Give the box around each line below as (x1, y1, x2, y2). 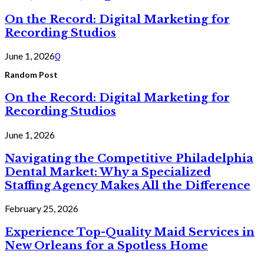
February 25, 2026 (5, 203, 78, 214)
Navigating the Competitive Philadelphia (5, 151, 253, 165)
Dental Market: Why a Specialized (5, 164, 211, 179)
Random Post (5, 70, 58, 80)
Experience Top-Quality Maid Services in (5, 225, 255, 239)
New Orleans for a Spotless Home (5, 238, 208, 252)
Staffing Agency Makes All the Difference (5, 178, 250, 192)
